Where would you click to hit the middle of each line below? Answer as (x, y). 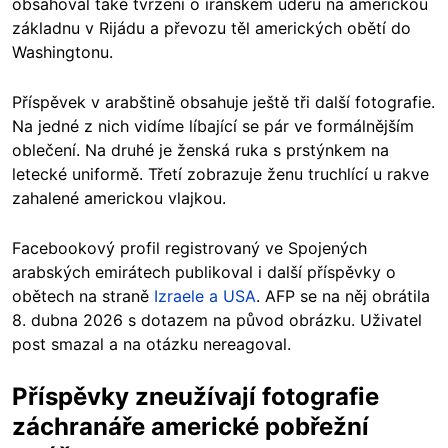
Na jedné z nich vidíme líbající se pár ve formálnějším (213, 126)
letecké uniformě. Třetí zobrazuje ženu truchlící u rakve (220, 174)
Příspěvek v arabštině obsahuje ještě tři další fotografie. (223, 102)
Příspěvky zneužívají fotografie (195, 397)
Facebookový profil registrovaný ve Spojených (189, 248)
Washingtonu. (62, 52)
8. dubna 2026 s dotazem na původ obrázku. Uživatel (217, 320)
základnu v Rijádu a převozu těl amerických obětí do (211, 28)
